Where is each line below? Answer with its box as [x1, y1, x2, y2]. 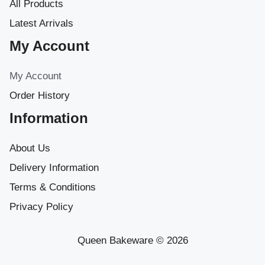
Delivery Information [9, 161, 99, 173]
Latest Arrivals [9, 17, 73, 29]
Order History [9, 89, 70, 101]
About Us [9, 142, 50, 154]
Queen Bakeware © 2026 [77, 234, 188, 246]
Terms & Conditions [9, 181, 96, 193]
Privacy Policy [9, 201, 73, 212]
